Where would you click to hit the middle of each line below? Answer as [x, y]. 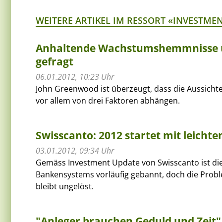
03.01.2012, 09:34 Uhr [75, 150]
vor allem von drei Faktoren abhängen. [108, 100]
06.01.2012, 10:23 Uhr [75, 77]
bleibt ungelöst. [65, 186]
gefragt [55, 61]
